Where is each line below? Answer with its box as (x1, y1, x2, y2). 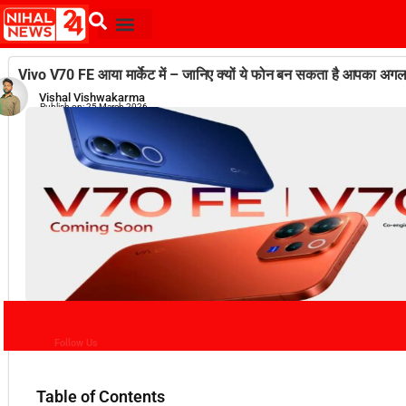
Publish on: (40, 101, 84, 111)
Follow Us (54, 337, 98, 349)
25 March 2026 (86, 101, 148, 111)
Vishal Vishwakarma (39, 91, 145, 104)
